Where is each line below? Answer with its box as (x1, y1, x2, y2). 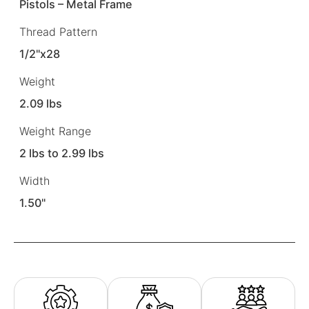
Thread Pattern (19, 24, 97, 39)
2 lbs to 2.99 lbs (19, 146, 105, 161)
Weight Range (19, 124, 91, 139)
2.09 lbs (19, 96, 63, 110)
